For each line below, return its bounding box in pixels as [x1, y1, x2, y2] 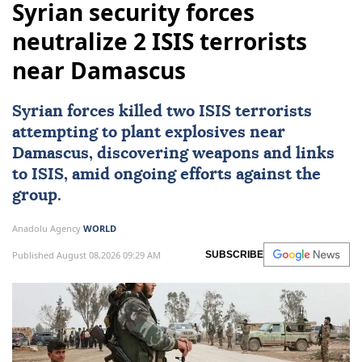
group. [12, 187, 61, 204]
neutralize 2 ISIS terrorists [12, 26, 307, 57]
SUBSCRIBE [205, 249, 263, 261]
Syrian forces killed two [12, 103, 199, 120]
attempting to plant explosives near [12, 124, 285, 141]
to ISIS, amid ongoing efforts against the [12, 166, 321, 183]
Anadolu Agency [12, 222, 83, 235]
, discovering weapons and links [89, 145, 335, 162]
